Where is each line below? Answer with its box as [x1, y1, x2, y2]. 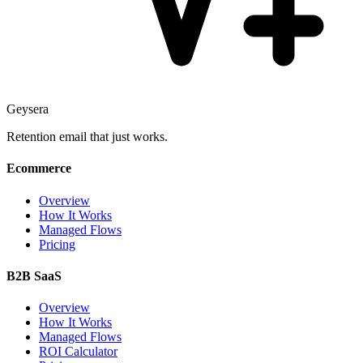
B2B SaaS [6, 268, 62, 283]
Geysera [6, 102, 49, 117]
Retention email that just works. [6, 130, 168, 144]
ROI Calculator [39, 344, 117, 359]
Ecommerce [6, 161, 71, 176]
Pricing [39, 237, 75, 251]
